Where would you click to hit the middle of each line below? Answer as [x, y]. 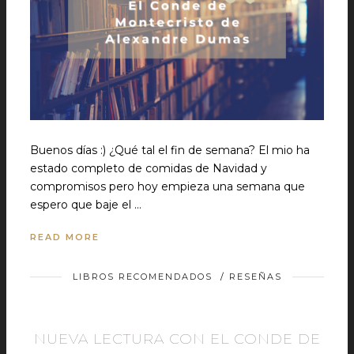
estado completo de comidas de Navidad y [149, 168]
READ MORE [65, 237]
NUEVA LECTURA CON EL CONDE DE [177, 339]
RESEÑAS [255, 277]
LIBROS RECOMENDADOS [142, 277]
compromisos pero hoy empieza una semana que [168, 186]
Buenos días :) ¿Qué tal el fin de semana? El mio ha [170, 150]
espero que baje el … [86, 205]
